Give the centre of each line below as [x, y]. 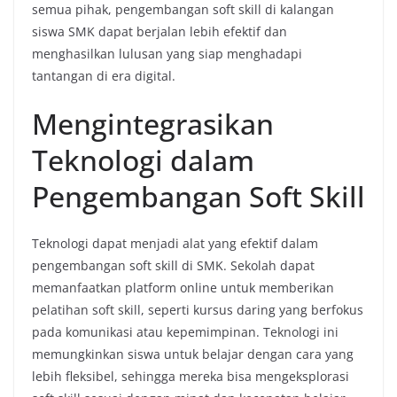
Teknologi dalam [143, 160]
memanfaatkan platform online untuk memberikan [183, 288]
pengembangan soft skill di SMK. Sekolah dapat [173, 265]
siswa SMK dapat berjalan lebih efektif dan [160, 31]
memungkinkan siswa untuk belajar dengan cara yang [193, 354]
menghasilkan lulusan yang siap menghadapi [167, 54]
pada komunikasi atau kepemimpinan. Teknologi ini [185, 332]
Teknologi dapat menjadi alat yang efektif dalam [175, 243]
